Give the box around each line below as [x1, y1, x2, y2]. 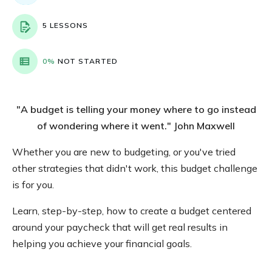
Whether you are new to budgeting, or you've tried [12, 145, 236, 158]
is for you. [12, 178, 54, 191]
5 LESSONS [42, 20, 88, 30]
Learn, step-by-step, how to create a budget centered [12, 204, 251, 217]
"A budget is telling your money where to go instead [16, 103, 256, 115]
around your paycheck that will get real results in [12, 220, 228, 233]
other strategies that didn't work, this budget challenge [12, 161, 257, 174]
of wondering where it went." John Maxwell [37, 119, 235, 132]
